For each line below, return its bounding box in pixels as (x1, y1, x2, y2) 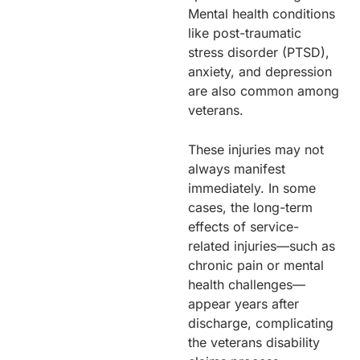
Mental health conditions (188, 5, 335, 22)
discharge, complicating (188, 314, 333, 331)
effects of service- (188, 218, 299, 235)
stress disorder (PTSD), (188, 43, 329, 60)
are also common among (188, 82, 339, 99)
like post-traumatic (188, 24, 301, 41)
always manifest (188, 160, 285, 177)
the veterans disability (188, 333, 320, 350)
